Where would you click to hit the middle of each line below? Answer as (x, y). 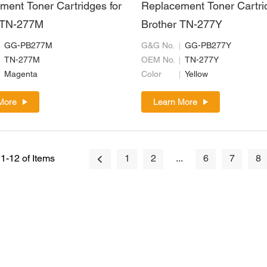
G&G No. (158, 46)
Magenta (21, 75)
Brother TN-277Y (182, 26)
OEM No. (159, 61)
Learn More (176, 102)
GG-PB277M (28, 46)
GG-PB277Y (208, 46)
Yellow (197, 75)
